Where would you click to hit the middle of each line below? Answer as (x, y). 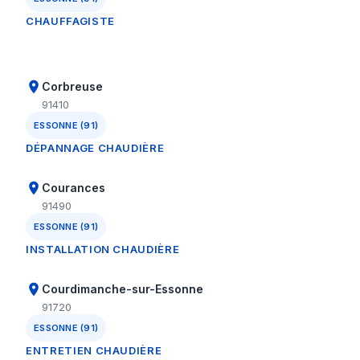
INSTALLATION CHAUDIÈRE (103, 249)
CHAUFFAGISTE (70, 21)
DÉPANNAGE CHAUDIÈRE (95, 148)
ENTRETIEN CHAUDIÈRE (94, 350)
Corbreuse (72, 86)
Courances (74, 188)
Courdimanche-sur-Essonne (123, 289)
